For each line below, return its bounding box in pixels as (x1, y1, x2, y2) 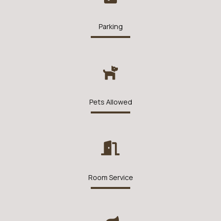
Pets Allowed (89, 97, 132, 107)
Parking (98, 21, 123, 31)
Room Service (88, 172, 133, 182)
